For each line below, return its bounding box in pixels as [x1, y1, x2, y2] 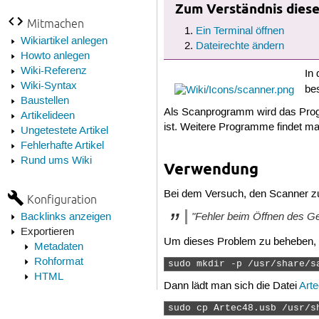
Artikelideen [20, 109, 75, 122]
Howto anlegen [20, 49, 90, 63]
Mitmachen [26, 16, 84, 30]
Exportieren [20, 225, 74, 239]
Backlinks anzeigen [20, 210, 111, 224]
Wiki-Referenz [20, 64, 87, 78]
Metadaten [33, 240, 83, 253]
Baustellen [20, 94, 69, 108]
